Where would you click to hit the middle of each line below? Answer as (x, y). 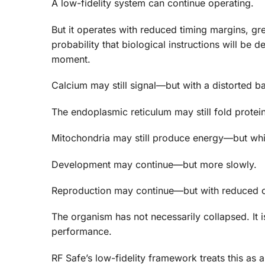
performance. (82, 232)
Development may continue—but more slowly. (154, 164)
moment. (71, 59)
